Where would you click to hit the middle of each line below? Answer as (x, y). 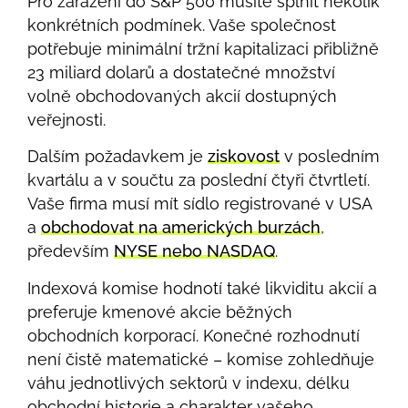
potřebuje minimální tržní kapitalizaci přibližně (203, 48)
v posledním (330, 157)
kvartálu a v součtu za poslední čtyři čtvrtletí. (199, 180)
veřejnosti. (66, 119)
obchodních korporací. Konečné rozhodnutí (194, 335)
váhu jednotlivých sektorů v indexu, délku (189, 382)
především (71, 251)
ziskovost (244, 157)
